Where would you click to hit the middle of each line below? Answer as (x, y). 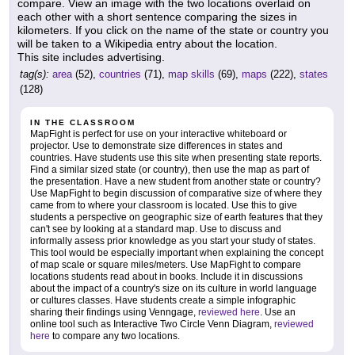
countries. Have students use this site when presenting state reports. (176, 158)
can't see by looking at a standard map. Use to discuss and (156, 229)
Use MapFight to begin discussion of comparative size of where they (176, 194)
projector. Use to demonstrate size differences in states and (157, 146)
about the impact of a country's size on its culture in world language (174, 289)
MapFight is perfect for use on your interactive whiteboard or (158, 134)
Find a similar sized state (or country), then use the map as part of (170, 170)
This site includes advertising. (91, 57)
